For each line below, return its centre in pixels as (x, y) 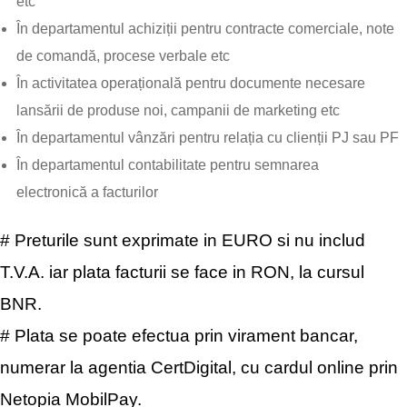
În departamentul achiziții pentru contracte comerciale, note (205, 29)
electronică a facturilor (87, 192)
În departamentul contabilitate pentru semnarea (168, 165)
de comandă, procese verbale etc (123, 56)
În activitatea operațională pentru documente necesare (191, 83)
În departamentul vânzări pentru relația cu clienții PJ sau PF (208, 138)
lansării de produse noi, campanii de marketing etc (178, 110)
